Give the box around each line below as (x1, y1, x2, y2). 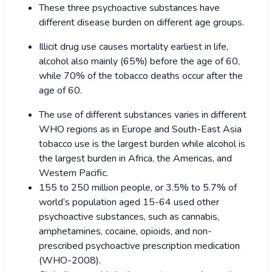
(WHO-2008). (39, 254, 101, 268)
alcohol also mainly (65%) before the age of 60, (39, 55, 240, 69)
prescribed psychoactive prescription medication (39, 239, 240, 253)
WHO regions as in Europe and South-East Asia (39, 123, 242, 137)
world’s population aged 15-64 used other (39, 195, 219, 209)
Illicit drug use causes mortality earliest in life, (39, 40, 228, 54)
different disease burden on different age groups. (39, 16, 244, 30)
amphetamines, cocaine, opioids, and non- (39, 225, 212, 239)
